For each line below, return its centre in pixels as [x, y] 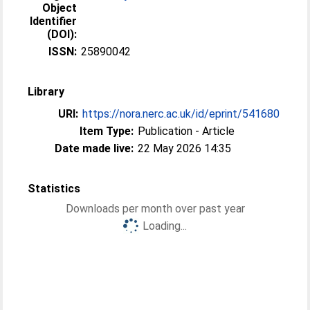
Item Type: [107, 131]
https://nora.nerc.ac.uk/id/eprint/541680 [181, 114]
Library [46, 92]
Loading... [165, 226]
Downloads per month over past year [155, 209]
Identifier [54, 21]
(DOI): [62, 34]
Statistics [54, 189]
